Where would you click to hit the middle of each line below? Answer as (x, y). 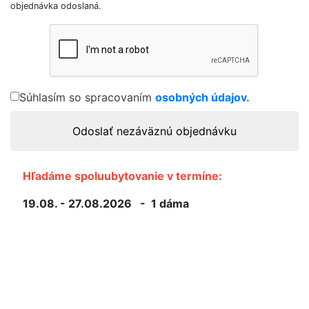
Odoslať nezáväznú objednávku (154, 131)
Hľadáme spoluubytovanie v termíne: (122, 176)
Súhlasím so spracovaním (87, 97)
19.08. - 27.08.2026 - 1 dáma (106, 203)
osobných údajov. (202, 97)
